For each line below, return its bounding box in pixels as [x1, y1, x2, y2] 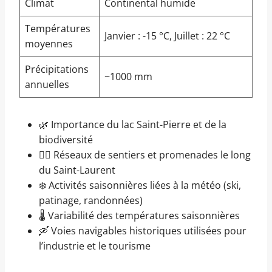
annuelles [25, 78, 69, 92]
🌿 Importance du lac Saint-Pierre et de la [39, 118, 226, 132]
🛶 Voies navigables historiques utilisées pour [39, 224, 246, 238]
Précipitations [25, 63, 89, 76]
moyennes [25, 37, 73, 51]
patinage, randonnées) [39, 194, 143, 208]
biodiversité [39, 133, 93, 147]
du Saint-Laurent [39, 163, 115, 177]
